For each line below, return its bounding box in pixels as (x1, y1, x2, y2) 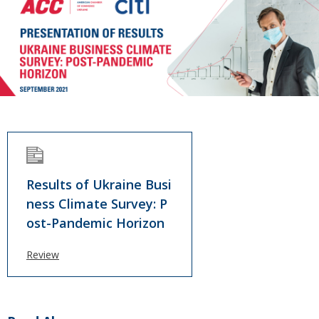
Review (26, 248, 59, 262)
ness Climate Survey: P (26, 195, 167, 213)
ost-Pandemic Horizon (26, 214, 164, 232)
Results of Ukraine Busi (26, 176, 172, 194)
